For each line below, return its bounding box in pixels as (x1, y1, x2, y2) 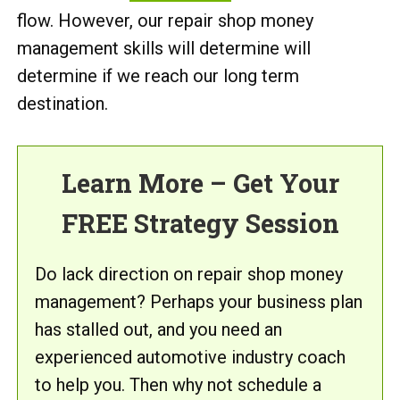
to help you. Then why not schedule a (35, 374, 321, 396)
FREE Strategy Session (61, 206, 339, 240)
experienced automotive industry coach (35, 346, 346, 368)
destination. (17, 93, 108, 114)
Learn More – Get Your (61, 166, 339, 200)
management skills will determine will (17, 37, 311, 59)
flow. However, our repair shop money (17, 10, 313, 31)
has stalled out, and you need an (35, 319, 282, 340)
